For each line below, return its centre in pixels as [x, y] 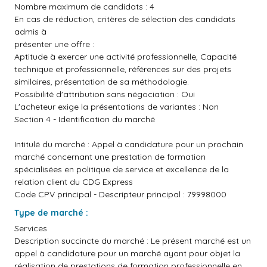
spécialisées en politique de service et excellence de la [122, 169]
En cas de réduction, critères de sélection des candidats [125, 19]
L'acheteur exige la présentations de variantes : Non [117, 107]
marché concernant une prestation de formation [110, 157]
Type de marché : [51, 213]
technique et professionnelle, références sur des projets [123, 69]
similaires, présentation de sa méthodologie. [102, 82]
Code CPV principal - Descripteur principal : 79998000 [120, 194]
